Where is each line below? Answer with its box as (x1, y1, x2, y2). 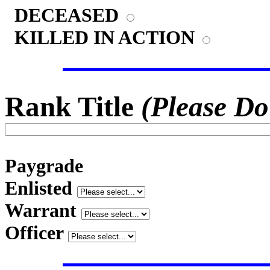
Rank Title (5, 91, 141, 122)
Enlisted (5, 177, 77, 199)
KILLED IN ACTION (5, 27, 199, 48)
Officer (5, 222, 68, 243)
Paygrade (5, 155, 83, 177)
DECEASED (5, 4, 124, 26)
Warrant (5, 199, 81, 221)
